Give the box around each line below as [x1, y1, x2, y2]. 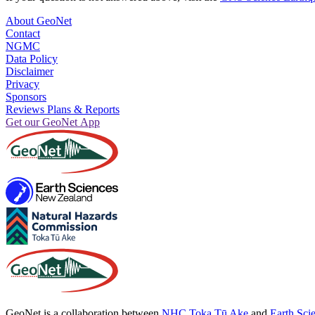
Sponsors [6, 90, 46, 103]
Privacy [6, 77, 39, 90]
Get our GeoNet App [6, 115, 100, 128]
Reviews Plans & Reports [6, 103, 120, 115]
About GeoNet [6, 14, 72, 27]
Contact [6, 27, 40, 39]
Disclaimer [6, 65, 53, 77]
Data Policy [6, 52, 58, 65]
